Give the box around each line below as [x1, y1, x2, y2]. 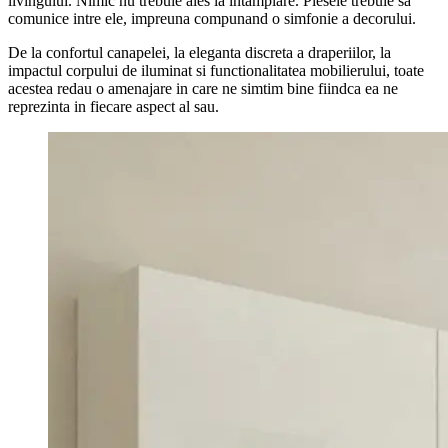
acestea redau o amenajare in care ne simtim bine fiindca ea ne [8, 79, 398, 97]
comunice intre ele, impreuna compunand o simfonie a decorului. [8, 9, 416, 27]
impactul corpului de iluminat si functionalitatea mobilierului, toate [8, 61, 424, 79]
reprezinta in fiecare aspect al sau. [8, 97, 219, 115]
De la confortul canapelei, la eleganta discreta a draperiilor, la [8, 43, 391, 61]
